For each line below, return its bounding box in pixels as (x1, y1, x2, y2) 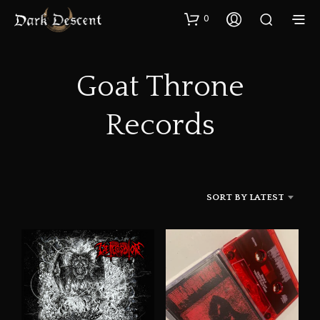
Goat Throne (76, 70, 244, 104)
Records (105, 109, 215, 142)
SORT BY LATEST (206, 191, 284, 202)
